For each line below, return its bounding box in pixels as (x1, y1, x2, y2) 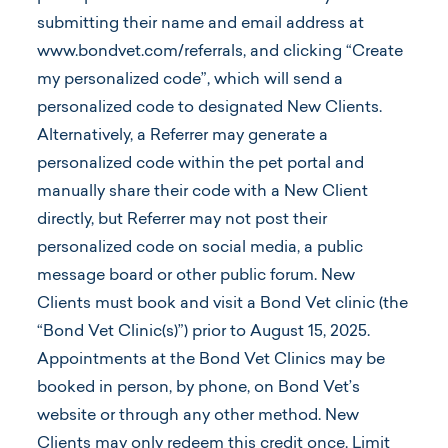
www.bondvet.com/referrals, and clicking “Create (37, 43, 403, 60)
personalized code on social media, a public (37, 239, 363, 256)
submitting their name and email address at (37, 15, 364, 32)
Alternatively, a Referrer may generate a (37, 127, 328, 144)
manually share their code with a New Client (37, 183, 368, 200)
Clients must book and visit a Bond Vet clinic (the (37, 295, 408, 312)
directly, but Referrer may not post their (37, 211, 327, 228)
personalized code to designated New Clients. (37, 99, 382, 116)
